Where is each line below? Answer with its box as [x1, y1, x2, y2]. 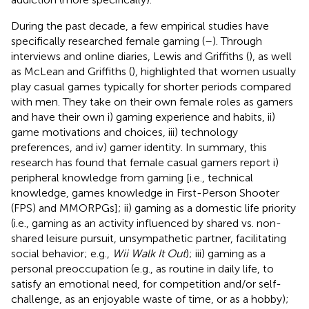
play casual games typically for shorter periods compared [11, 79, 291, 93]
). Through [212, 34, 262, 48]
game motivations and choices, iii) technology [11, 125, 238, 139]
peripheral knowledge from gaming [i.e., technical [11, 170, 253, 184]
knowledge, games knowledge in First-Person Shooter [11, 186, 279, 199]
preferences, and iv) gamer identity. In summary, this [11, 140, 267, 154]
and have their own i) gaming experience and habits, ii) [11, 110, 275, 123]
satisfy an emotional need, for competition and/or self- [11, 277, 281, 290]
